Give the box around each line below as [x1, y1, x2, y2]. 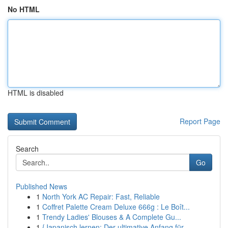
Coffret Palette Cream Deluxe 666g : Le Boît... [42, 202, 190, 212]
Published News [16, 181, 67, 191]
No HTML [8, 4, 40, 14]
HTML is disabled [8, 88, 64, 98]
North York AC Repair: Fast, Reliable [42, 191, 160, 202]
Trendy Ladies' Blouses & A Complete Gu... [42, 212, 181, 222]
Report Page [180, 116, 220, 126]
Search [16, 144, 39, 154]
